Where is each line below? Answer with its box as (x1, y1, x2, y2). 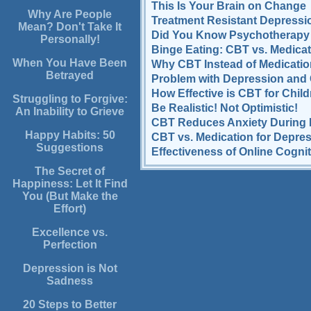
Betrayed (46, 69, 94, 82)
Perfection (42, 239, 97, 251)
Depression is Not (22, 262, 117, 275)
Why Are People (28, 8, 112, 21)
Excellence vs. (32, 226, 108, 239)
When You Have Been (12, 57, 128, 69)
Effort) (53, 203, 87, 215)
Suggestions (36, 142, 104, 154)
